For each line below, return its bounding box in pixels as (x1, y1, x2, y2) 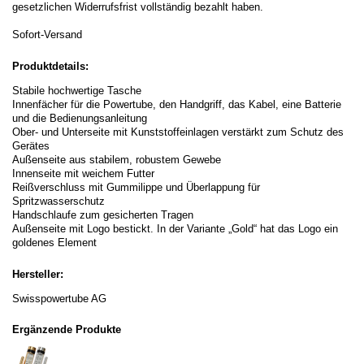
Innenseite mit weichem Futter (12, 167, 154, 180)
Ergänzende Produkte (12, 323, 121, 336)
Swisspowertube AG (12, 292, 106, 305)
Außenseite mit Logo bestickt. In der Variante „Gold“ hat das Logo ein (12, 223, 338, 235)
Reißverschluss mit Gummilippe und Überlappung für (12, 181, 260, 193)
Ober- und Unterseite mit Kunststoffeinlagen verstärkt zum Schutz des (12, 126, 344, 138)
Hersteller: (12, 268, 63, 280)
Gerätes (12, 140, 50, 152)
